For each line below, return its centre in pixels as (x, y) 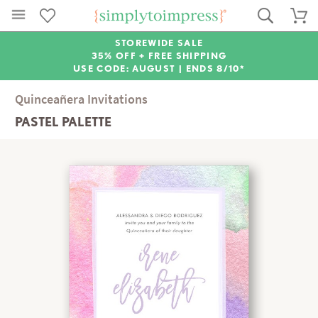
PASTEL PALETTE (64, 122)
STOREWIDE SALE (159, 43)
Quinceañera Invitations (82, 99)
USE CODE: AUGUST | (130, 68)
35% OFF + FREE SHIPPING (159, 56)
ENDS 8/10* (215, 68)
